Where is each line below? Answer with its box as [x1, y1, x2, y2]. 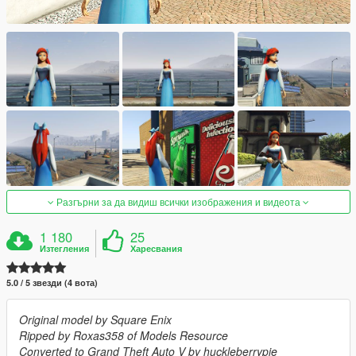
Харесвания [130, 242, 183, 254]
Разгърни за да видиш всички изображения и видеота [54, 194, 303, 208]
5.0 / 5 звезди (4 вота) [6, 276, 98, 288]
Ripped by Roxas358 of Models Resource [19, 327, 228, 343]
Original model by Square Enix [19, 311, 172, 327]
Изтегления [40, 242, 90, 254]
